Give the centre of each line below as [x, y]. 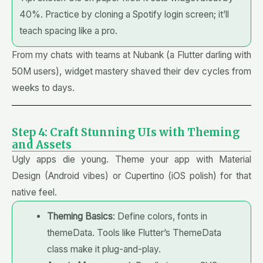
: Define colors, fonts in [160, 217]
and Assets [42, 145]
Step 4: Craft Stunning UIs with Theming [126, 133]
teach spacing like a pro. [68, 31]
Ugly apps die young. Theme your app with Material [131, 160]
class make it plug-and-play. [104, 249]
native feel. [34, 193]
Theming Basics [80, 217]
